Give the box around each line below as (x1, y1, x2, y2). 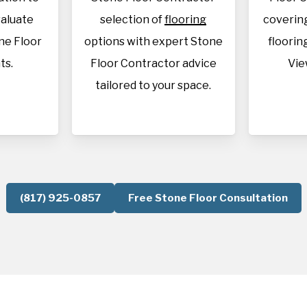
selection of (100, 13, 165, 26)
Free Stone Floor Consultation (127, 192, 288, 204)
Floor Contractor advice (90, 57, 217, 70)
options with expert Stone (84, 35, 223, 48)
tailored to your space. (95, 79, 212, 92)
